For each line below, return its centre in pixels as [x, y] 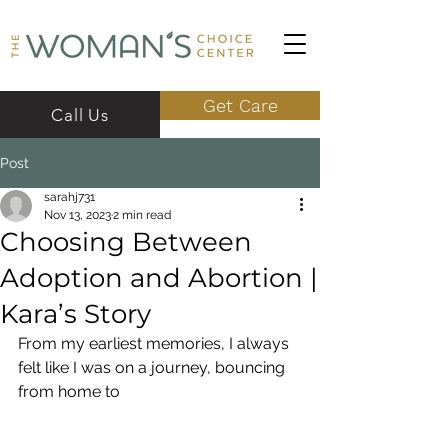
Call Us [80, 115]
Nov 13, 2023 [77, 215]
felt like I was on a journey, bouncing [153, 367]
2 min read [142, 215]
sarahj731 [69, 197]
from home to [71, 391]
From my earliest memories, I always [155, 343]
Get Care [240, 105]
